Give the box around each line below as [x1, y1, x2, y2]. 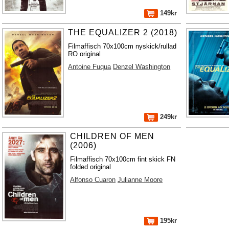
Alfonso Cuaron [70, 175, 116, 184]
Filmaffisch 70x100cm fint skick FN [70, 155, 176, 163]
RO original [68, 50, 101, 58]
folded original [70, 163, 111, 171]
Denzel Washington [113, 62, 171, 71]
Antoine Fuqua [68, 62, 111, 71]
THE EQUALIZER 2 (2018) [68, 28, 178, 37]
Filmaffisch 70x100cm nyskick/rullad [68, 42, 177, 50]
